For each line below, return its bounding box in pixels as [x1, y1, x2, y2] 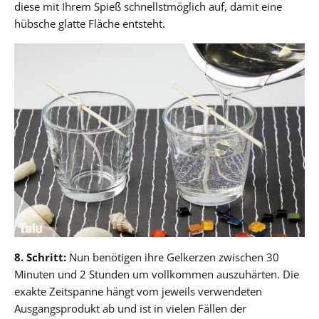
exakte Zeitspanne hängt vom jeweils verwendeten [14, 283, 262, 298]
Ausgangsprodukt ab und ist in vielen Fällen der [14, 300, 246, 315]
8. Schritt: [14, 249, 66, 264]
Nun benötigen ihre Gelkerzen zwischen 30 [66, 249, 279, 264]
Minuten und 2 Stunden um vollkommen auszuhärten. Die [14, 266, 299, 281]
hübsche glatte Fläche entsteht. [14, 16, 165, 31]
